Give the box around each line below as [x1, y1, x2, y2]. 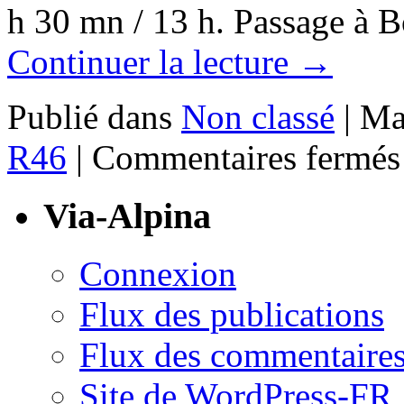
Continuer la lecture [7, 41, 298, 81]
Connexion [79, 254, 236, 294]
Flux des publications [79, 295, 384, 335]
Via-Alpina [43, 195, 211, 236]
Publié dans [7, 96, 172, 136]
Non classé [181, 96, 335, 136]
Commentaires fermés [92, 137, 400, 177]
